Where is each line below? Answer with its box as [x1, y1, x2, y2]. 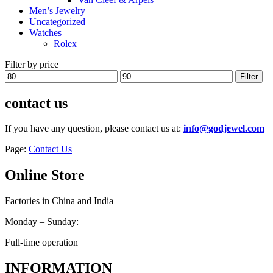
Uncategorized [29, 16, 85, 27]
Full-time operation [5, 237, 78, 248]
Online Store [5, 167, 85, 183]
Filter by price [5, 58, 58, 69]
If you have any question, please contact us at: [5, 123, 183, 134]
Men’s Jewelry [29, 5, 85, 16]
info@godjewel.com [183, 123, 264, 134]
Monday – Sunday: [5, 216, 79, 227]
